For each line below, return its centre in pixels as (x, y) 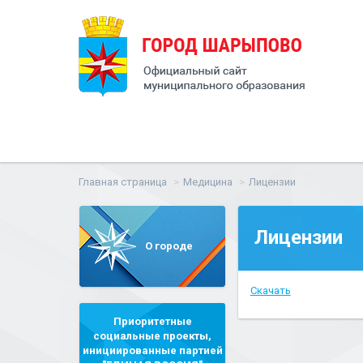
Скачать (270, 290)
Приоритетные (152, 321)
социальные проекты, (152, 336)
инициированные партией (152, 350)
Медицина (208, 182)
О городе (169, 246)
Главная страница (123, 182)
